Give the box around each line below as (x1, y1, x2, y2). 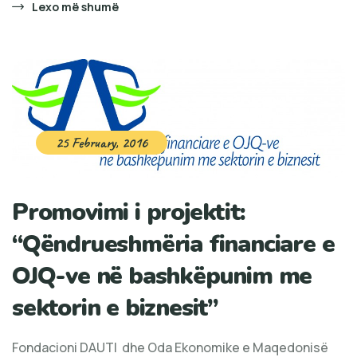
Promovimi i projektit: (12, 195, 245, 229)
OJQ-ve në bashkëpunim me (12, 259, 312, 292)
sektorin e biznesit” (12, 291, 218, 324)
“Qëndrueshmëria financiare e (12, 227, 335, 261)
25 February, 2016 (56, 133, 147, 151)
